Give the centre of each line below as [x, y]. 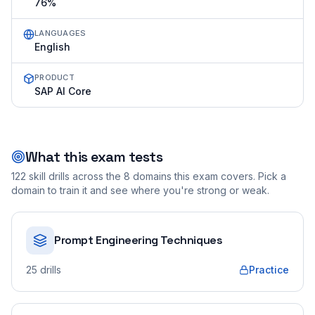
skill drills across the [73, 176]
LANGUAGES [60, 33]
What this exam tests [94, 157]
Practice [269, 270]
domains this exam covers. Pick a [208, 176]
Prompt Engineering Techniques [139, 240]
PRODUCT [54, 77]
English [52, 47]
